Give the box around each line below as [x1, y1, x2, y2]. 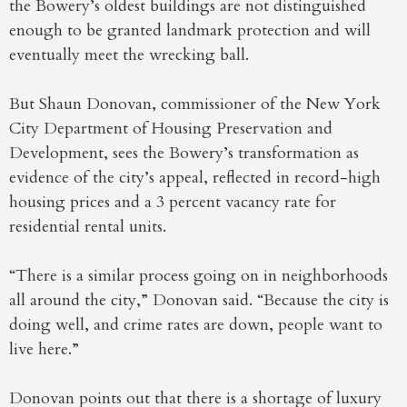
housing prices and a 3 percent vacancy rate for [9, 191, 336, 214]
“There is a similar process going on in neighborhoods [9, 264, 388, 288]
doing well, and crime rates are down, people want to [9, 313, 382, 337]
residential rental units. [9, 215, 166, 239]
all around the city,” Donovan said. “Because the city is [9, 289, 389, 313]
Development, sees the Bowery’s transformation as [9, 142, 359, 165]
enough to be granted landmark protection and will [9, 19, 371, 43]
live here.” [9, 338, 79, 362]
